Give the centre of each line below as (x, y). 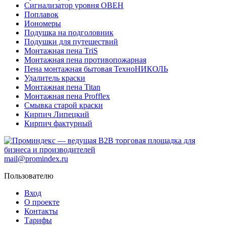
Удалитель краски (55, 78)
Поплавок (41, 15)
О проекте (42, 202)
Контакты (41, 211)
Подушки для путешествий (71, 42)
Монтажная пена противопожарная (85, 60)
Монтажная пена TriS (61, 51)
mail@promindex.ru (36, 159)
